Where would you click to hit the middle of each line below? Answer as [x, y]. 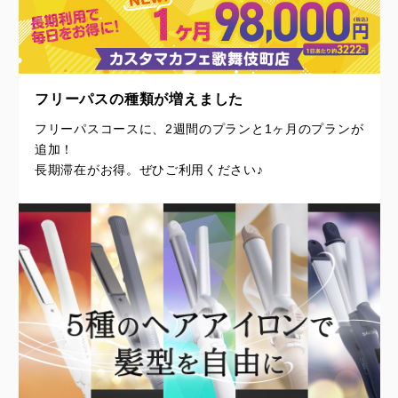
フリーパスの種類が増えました [139, 99]
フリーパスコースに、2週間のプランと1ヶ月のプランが [199, 129]
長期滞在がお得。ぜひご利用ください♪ [149, 170]
